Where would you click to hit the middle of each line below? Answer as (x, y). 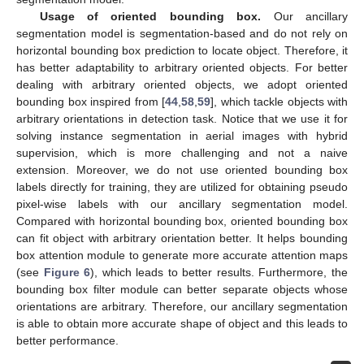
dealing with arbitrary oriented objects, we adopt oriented (182, 84)
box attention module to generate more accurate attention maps (182, 255)
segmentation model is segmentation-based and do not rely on (182, 33)
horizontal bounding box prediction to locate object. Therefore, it (182, 50)
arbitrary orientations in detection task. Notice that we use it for (182, 118)
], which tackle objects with (279, 101)
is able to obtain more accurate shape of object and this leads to (182, 323)
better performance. (67, 340)
